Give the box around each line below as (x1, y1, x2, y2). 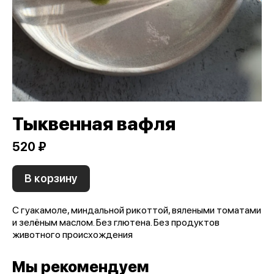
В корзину (24, 171, 78, 185)
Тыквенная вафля (12, 112, 176, 135)
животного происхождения (12, 228, 133, 240)
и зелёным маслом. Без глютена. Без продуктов (12, 216, 220, 228)
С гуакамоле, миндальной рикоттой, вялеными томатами (12, 204, 261, 216)
